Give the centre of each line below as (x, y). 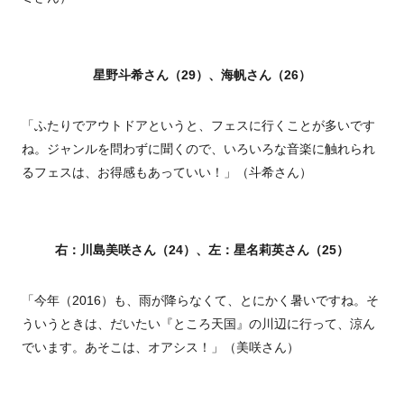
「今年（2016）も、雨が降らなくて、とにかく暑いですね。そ (200, 301)
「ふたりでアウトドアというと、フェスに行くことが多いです (198, 126)
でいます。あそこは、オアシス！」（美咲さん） (161, 348)
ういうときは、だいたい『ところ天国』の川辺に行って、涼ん (198, 324)
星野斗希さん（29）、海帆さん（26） (202, 75)
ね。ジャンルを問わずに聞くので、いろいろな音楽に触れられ (198, 149)
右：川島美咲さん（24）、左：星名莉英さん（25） (202, 250)
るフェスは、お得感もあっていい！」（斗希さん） (167, 173)
